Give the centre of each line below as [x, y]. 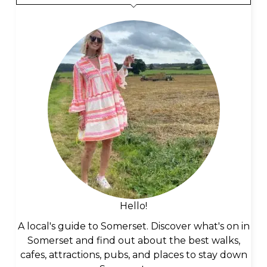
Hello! [133, 206]
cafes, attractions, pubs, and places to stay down [133, 255]
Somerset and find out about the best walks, [133, 241]
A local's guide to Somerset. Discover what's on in [133, 226]
